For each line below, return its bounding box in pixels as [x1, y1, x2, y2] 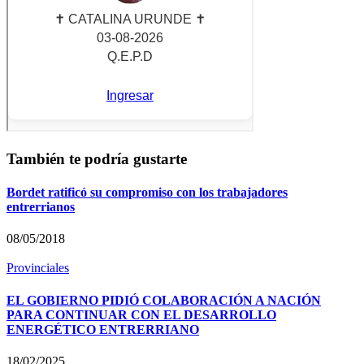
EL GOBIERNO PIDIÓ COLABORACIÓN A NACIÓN [6, 292, 321, 307]
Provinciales [6, 261, 69, 275]
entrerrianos [6, 200, 75, 214]
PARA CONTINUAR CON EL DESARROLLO [6, 307, 276, 322]
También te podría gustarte [6, 149, 187, 167]
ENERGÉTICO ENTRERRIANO [6, 322, 199, 336]
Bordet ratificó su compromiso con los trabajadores [6, 185, 288, 200]
